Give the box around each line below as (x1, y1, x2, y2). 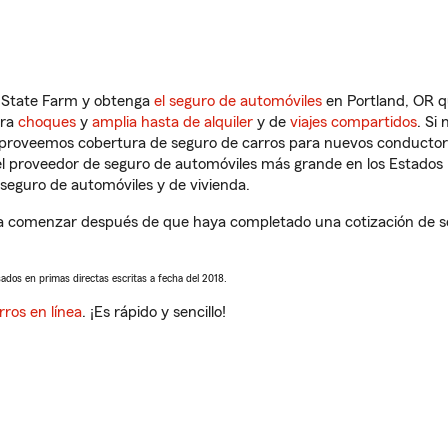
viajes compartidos (290, 114, 417, 130)
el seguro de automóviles (154, 93, 322, 109)
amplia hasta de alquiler (92, 114, 253, 130)
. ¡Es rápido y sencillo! (82, 304, 226, 320)
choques (18, 114, 76, 130)
